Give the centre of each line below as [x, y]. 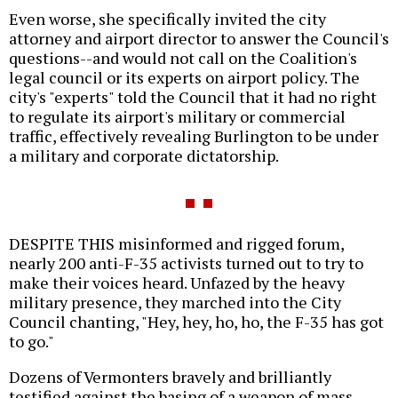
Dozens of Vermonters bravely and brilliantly [170, 377]
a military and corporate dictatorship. [144, 156]
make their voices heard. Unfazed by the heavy [177, 283]
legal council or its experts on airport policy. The [184, 78]
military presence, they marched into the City [175, 302]
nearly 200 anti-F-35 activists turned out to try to [186, 263]
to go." [32, 342]
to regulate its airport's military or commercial [177, 117]
